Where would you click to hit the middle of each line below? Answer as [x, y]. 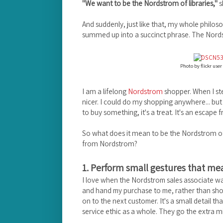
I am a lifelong [105, 91]
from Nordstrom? [110, 143]
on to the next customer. [121, 201]
